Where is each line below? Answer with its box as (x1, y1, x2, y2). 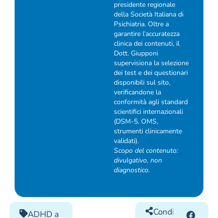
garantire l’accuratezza (114, 29, 180, 39)
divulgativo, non (114, 156, 162, 165)
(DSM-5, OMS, (114, 117, 158, 127)
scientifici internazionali (114, 107, 183, 117)
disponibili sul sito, (114, 78, 170, 88)
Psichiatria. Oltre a (114, 19, 169, 29)
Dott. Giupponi (114, 49, 158, 58)
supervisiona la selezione (114, 58, 189, 68)
